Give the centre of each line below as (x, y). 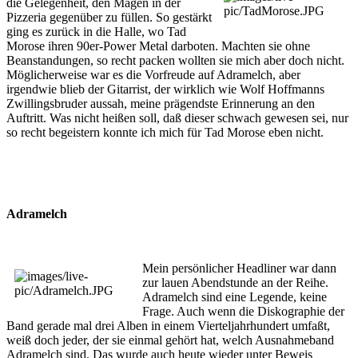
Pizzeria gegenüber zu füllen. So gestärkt (109, 17)
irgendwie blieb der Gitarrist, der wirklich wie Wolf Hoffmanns (165, 89)
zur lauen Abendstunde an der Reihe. (235, 282)
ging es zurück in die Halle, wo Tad (96, 31)
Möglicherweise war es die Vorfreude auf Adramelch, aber (153, 74)
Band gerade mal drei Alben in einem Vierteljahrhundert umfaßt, (168, 325)
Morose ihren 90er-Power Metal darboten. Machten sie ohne (158, 46)
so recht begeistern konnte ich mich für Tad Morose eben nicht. (165, 132)
